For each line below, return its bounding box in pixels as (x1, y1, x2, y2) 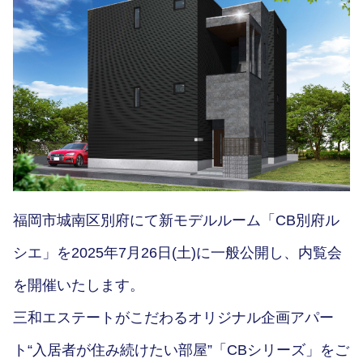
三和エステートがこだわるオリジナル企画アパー (13, 310, 334, 327)
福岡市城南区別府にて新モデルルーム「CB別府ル (13, 212, 340, 229)
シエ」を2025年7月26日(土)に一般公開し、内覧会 (13, 245, 342, 262)
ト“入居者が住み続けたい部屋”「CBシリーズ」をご (13, 342, 349, 359)
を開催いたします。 (13, 277, 144, 294)
